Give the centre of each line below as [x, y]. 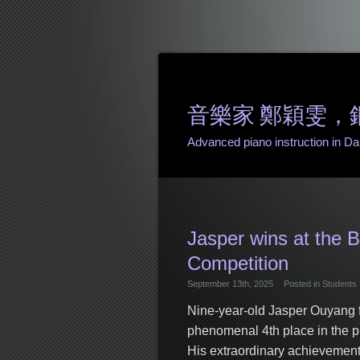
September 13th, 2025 [230, 284]
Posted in [303, 284]
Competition [237, 263]
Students [339, 284]
